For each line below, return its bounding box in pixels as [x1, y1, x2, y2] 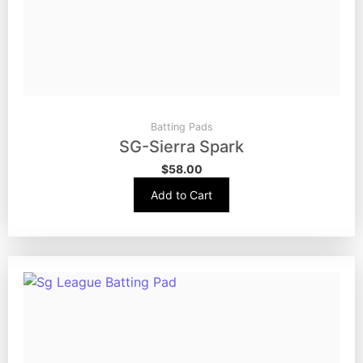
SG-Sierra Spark [119, 137, 244, 157]
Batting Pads [150, 121, 213, 134]
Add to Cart [151, 188, 212, 203]
